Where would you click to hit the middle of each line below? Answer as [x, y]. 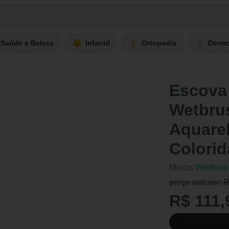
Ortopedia [159, 43]
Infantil [98, 43]
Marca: [182, 167]
